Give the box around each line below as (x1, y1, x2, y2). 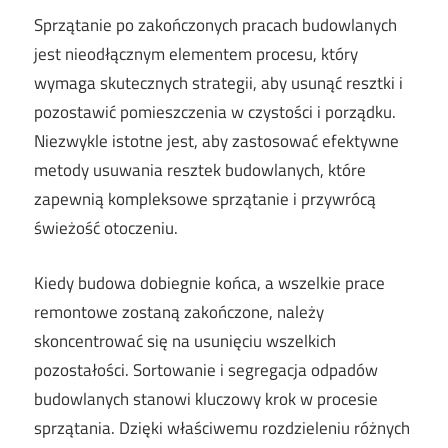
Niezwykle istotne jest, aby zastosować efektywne (34, 128, 399, 155)
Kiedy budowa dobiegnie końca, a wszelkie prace (34, 269, 385, 296)
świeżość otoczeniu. (34, 215, 178, 242)
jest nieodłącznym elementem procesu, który (34, 41, 358, 68)
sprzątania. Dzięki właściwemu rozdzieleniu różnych (34, 414, 410, 441)
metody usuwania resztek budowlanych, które (34, 157, 366, 184)
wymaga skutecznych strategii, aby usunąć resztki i (34, 70, 403, 97)
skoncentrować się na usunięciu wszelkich (34, 327, 336, 354)
